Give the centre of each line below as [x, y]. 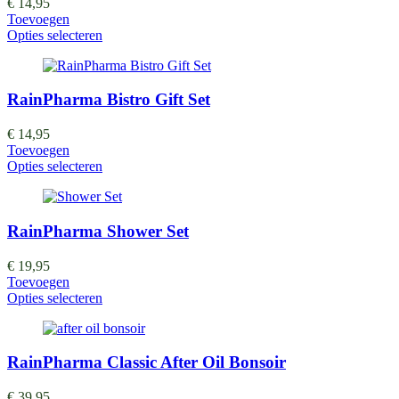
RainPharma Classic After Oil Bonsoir [147, 362]
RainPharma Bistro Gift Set [109, 100]
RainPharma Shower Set [98, 231]
